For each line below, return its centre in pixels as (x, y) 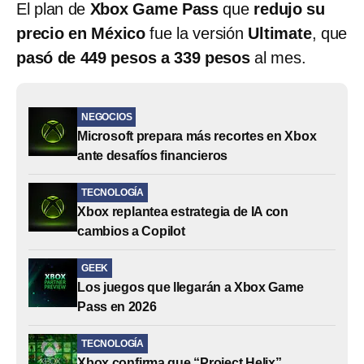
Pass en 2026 (117, 306)
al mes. (278, 57)
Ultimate (280, 33)
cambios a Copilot (131, 231)
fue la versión (197, 33)
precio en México (81, 33)
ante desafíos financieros (153, 155)
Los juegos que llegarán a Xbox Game (191, 287)
